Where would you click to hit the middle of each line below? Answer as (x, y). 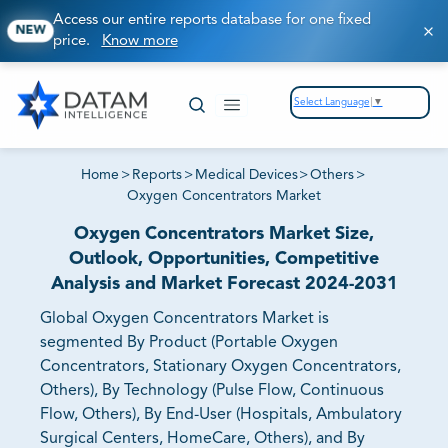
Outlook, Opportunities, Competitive (224, 259)
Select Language (331, 101)
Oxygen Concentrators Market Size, (224, 234)
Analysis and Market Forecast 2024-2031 (224, 284)
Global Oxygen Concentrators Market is (184, 319)
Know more (139, 41)
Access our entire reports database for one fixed (211, 20)
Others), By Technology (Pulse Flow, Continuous (212, 391)
